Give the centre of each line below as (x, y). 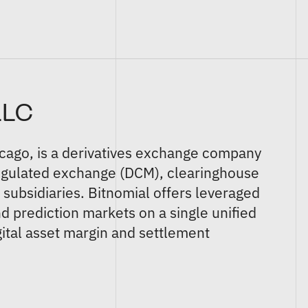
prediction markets (75, 212)
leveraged (228, 192)
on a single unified (196, 212)
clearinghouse (213, 173)
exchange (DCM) (107, 173)
